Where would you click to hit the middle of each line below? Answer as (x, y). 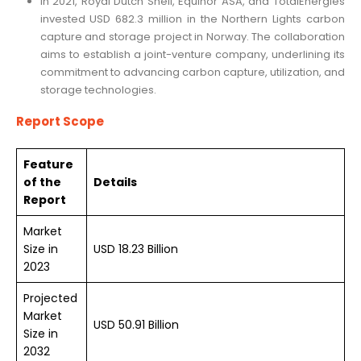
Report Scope (60, 122)
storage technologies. (98, 89)
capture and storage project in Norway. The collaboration (192, 36)
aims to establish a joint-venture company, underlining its (192, 54)
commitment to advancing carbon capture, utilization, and (192, 72)
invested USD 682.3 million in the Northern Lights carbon (192, 19)
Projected (50, 298)
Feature (48, 164)
